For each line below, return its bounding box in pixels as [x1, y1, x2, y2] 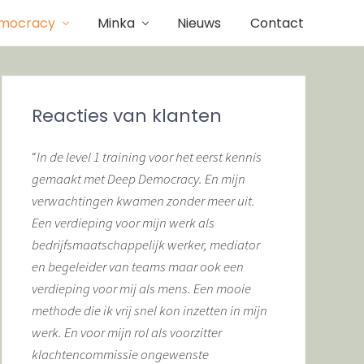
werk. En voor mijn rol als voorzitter [32, 323, 222, 341]
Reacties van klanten [32, 103, 222, 128]
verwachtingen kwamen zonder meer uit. [32, 192, 255, 210]
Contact [250, 13, 304, 32]
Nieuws [177, 13, 221, 32]
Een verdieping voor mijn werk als [32, 214, 214, 232]
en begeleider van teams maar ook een [32, 258, 244, 275]
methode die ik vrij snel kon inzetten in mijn [32, 301, 267, 319]
